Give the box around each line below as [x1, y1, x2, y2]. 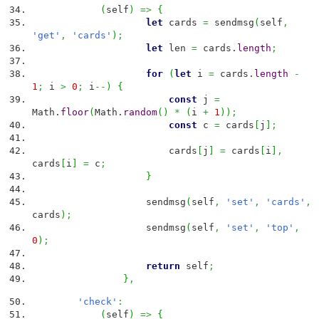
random [123, 107, 157, 118]
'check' [78, 296, 117, 307]
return [146, 261, 180, 272]
